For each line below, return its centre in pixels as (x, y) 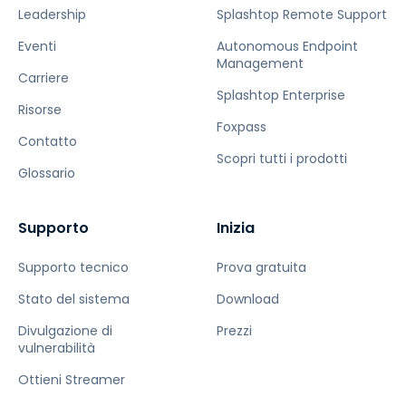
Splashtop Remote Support (302, 14)
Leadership (52, 14)
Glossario (47, 173)
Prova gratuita (261, 267)
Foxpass (242, 126)
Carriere (43, 77)
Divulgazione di (65, 330)
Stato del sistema (74, 299)
